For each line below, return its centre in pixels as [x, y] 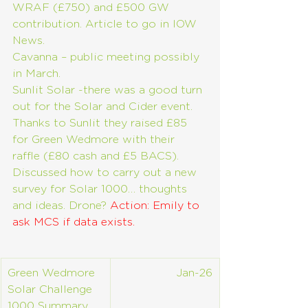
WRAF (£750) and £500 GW [92, 8]
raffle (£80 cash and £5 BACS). [97, 156]
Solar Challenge [52, 289]
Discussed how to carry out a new [106, 173]
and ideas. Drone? [61, 206]
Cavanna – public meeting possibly [108, 57]
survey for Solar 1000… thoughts [101, 189]
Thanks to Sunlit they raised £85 [101, 123]
